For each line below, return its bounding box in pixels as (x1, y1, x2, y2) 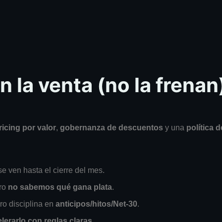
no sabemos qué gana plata (8, 182, 112, 191)
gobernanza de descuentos (60, 123, 163, 132)
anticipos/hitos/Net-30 (55, 199, 137, 208)
